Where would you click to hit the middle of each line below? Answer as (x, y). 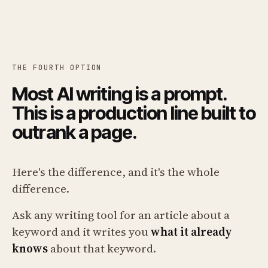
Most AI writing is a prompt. (120, 94)
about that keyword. (102, 248)
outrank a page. (74, 132)
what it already (191, 231)
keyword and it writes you (81, 231)
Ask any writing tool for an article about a (121, 214)
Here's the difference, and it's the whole (116, 171)
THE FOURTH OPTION (57, 67)
